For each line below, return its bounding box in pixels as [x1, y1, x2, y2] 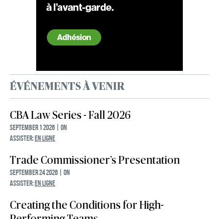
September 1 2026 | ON [10, 123, 67, 132]
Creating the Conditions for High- [10, 200, 164, 211]
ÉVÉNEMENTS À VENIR [10, 81, 125, 92]
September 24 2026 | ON [10, 168, 70, 177]
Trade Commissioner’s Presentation [10, 155, 180, 166]
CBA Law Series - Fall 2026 [10, 110, 131, 121]
